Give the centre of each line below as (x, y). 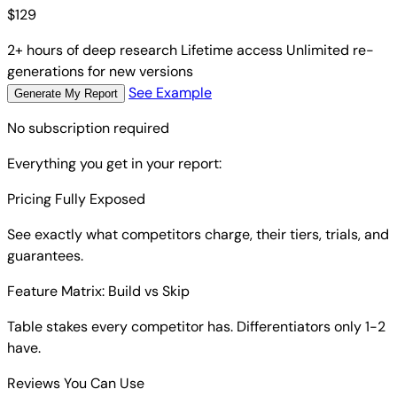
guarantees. (45, 256)
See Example (170, 93)
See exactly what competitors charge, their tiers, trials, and (198, 235)
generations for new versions (100, 72)
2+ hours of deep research (92, 51)
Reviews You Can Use (76, 384)
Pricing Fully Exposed (76, 199)
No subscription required (88, 128)
